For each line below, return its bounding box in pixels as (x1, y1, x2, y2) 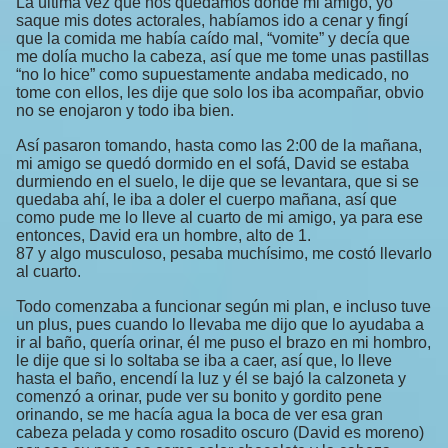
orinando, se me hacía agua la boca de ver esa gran (16, 406, 383, 424)
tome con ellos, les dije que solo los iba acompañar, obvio (16, 84, 424, 102)
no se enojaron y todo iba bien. (16, 102, 234, 120)
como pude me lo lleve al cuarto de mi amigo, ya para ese (16, 209, 423, 227)
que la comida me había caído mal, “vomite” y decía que (16, 30, 410, 48)
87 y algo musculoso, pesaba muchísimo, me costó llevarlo (16, 245, 432, 263)
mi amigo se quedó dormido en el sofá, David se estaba (16, 155, 409, 173)
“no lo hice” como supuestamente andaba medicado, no (16, 66, 409, 84)
